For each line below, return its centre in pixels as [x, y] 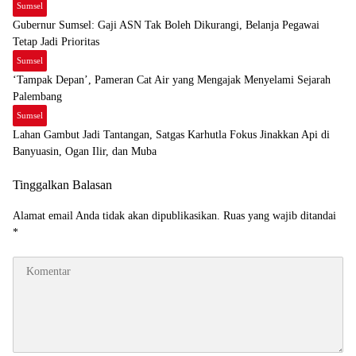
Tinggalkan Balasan [62, 184]
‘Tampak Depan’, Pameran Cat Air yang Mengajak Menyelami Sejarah [172, 79]
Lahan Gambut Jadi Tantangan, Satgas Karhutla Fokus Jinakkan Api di [171, 134]
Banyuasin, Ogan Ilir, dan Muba [85, 151]
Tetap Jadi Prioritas [56, 41]
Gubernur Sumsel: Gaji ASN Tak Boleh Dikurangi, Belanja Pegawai [166, 25]
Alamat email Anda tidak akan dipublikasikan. [116, 215]
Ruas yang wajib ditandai [280, 215]
